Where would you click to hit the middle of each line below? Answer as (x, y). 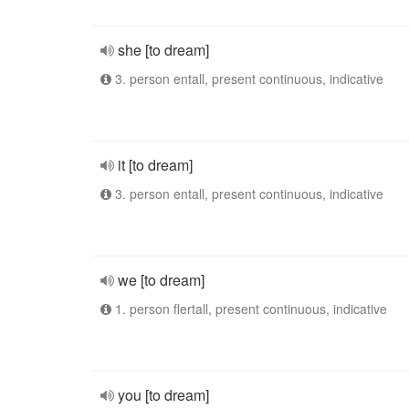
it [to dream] (155, 165)
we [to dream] (161, 280)
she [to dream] (163, 50)
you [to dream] (163, 395)
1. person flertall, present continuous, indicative (249, 309)
